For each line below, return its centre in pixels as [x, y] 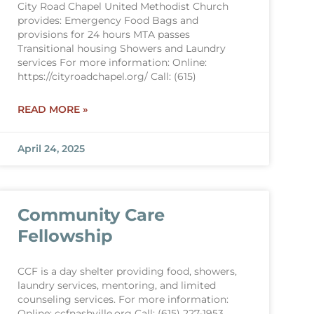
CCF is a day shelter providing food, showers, [127, 271]
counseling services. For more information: [123, 299]
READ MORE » [52, 109]
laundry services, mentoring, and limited [116, 285]
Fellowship [65, 236]
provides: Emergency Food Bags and [108, 20]
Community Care [91, 215]
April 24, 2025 [51, 149]
